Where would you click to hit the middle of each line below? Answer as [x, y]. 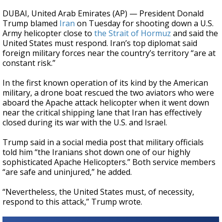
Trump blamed [30, 24]
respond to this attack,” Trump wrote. [72, 202]
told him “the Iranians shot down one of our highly [96, 152]
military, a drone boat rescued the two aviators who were [108, 93]
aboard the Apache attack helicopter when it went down [106, 103]
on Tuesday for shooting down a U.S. [145, 24]
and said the [195, 33]
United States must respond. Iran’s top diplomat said [100, 43]
